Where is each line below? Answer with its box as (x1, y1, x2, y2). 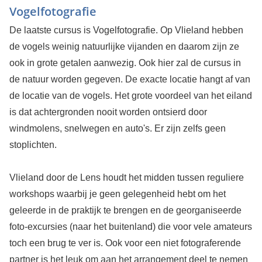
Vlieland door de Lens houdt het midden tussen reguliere (9, 173, 244, 183)
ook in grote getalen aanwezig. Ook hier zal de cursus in (9, 58, 241, 68)
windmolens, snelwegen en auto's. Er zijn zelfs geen (9, 123, 226, 134)
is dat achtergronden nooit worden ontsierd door (9, 107, 207, 118)
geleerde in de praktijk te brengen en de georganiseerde (9, 205, 242, 216)
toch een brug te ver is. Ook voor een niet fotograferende (9, 238, 241, 249)
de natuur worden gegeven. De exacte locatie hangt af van (9, 74, 250, 85)
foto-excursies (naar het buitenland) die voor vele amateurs (9, 222, 252, 232)
